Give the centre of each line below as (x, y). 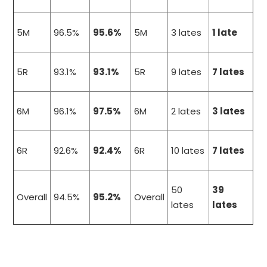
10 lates (188, 151)
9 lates (187, 72)
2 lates (186, 111)
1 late (225, 33)
